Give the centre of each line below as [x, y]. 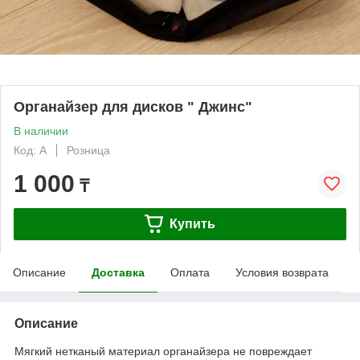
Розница [88, 150]
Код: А [30, 150]
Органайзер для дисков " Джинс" [133, 106]
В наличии [41, 131]
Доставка [118, 272]
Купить [192, 223]
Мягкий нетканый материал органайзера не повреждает [163, 351]
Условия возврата [282, 272]
